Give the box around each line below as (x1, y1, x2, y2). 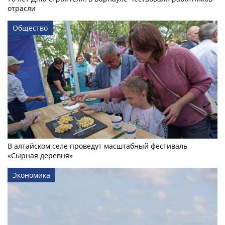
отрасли (8, 4, 36, 14)
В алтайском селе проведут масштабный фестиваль (8, 141, 187, 151)
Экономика (13, 170, 50, 180)
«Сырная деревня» (8, 151, 73, 161)
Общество (13, 23, 48, 33)
